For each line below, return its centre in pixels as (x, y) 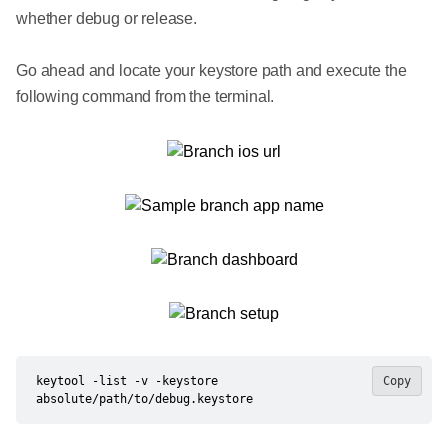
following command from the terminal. (145, 96)
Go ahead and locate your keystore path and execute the (211, 70)
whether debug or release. (106, 18)
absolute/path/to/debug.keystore (144, 398)
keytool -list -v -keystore (127, 380)
